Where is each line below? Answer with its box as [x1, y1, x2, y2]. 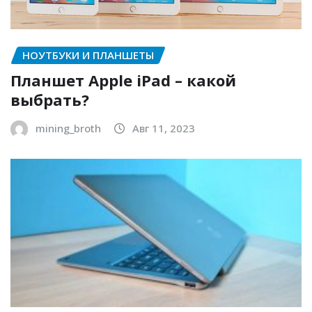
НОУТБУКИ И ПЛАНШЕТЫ [22, 47, 154, 62]
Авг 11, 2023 [132, 121, 195, 136]
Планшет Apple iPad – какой [10, 70, 236, 91]
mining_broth [36, 121, 101, 136]
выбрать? [10, 89, 89, 111]
